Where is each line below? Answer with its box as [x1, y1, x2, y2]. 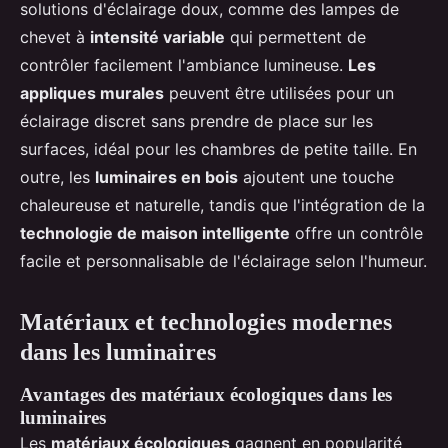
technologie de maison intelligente [20, 223, 290, 244]
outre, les [20, 167, 95, 188]
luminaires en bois [95, 167, 238, 188]
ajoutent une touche [238, 167, 394, 188]
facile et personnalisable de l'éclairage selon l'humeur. [20, 251, 427, 272]
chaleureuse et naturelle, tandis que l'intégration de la [20, 195, 425, 216]
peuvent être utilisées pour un [164, 83, 394, 104]
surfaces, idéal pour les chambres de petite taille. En [20, 139, 417, 160]
